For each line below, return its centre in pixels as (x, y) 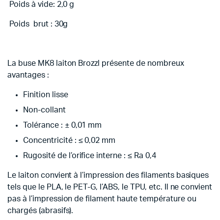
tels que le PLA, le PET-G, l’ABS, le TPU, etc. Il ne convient (110, 187)
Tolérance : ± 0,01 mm (63, 125)
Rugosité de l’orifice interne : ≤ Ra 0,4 (90, 156)
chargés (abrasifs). (41, 211)
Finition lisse (46, 95)
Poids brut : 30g (38, 24)
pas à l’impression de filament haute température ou (102, 199)
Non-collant (44, 110)
